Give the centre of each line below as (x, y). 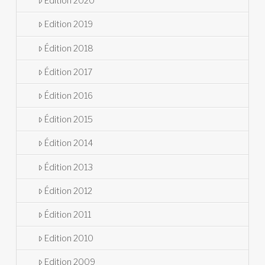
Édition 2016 (68, 96)
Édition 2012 (68, 190)
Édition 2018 (69, 48)
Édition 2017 (68, 72)
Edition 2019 (68, 24)
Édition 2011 (67, 214)
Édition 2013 (68, 167)
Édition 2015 (68, 119)
